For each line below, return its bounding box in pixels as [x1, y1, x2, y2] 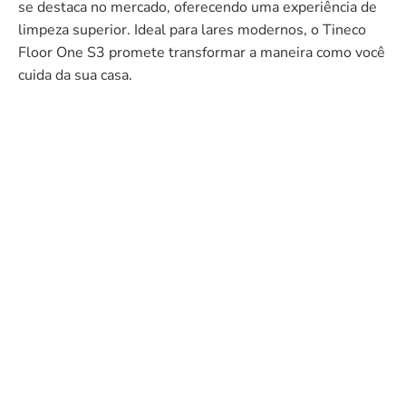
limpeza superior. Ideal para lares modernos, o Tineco [18, 19, 366, 40]
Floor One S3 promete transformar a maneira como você [18, 42, 385, 63]
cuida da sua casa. [18, 64, 132, 85]
